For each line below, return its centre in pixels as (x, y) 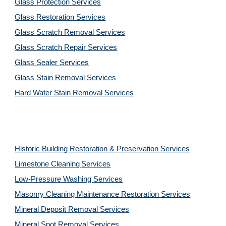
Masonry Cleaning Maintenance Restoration (88, 194)
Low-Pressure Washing (54, 179)
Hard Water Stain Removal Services (74, 93)
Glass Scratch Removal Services (70, 32)
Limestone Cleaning (47, 164)
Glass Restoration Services (60, 17)
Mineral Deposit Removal (58, 209)
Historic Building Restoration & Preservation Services (102, 149)
